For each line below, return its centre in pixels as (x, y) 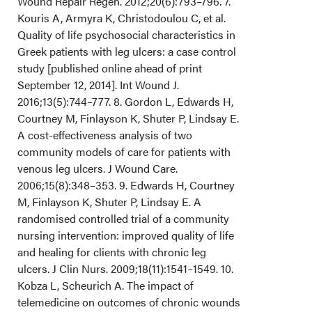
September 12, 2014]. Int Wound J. (98, 85)
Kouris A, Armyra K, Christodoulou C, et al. (122, 18)
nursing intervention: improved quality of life (126, 235)
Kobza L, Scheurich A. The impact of (106, 285)
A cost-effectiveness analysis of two (105, 135)
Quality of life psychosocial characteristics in (126, 34)
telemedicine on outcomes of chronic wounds (129, 302)
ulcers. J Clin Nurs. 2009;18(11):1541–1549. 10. (125, 268)
